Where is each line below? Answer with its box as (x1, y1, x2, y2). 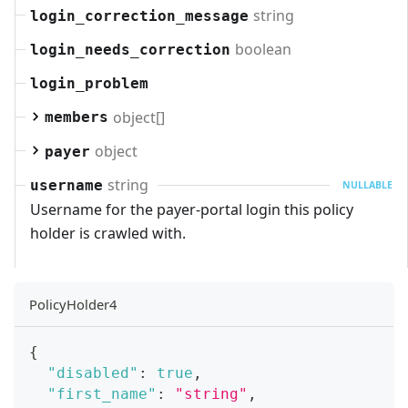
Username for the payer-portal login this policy (30, 199, 353, 219)
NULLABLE (342, 178, 393, 191)
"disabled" (47, 363, 138, 382)
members (45, 108, 108, 127)
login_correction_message (30, 6, 249, 25)
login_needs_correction (30, 40, 230, 58)
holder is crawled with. (30, 222, 186, 243)
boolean (234, 39, 291, 60)
